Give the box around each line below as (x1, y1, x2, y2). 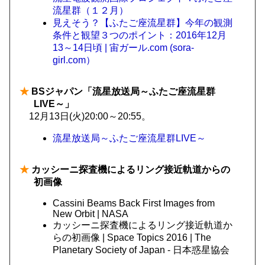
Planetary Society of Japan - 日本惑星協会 (53, 245, 230, 255)
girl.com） (53, 55, 95, 65)
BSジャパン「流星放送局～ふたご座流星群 (29, 86, 215, 96)
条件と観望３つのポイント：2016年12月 (53, 30, 227, 40)
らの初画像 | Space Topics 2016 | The (53, 232, 211, 243)
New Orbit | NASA (53, 209, 128, 219)
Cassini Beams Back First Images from (53, 198, 215, 208)
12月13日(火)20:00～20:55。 (29, 111, 151, 121)
